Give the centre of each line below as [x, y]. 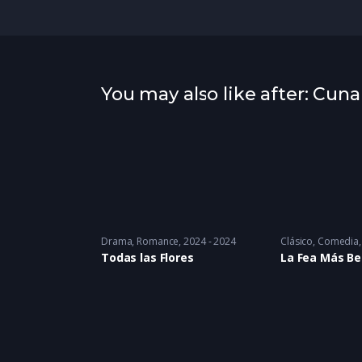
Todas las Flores [147, 257]
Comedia [338, 241]
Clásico [297, 241]
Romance [158, 241]
